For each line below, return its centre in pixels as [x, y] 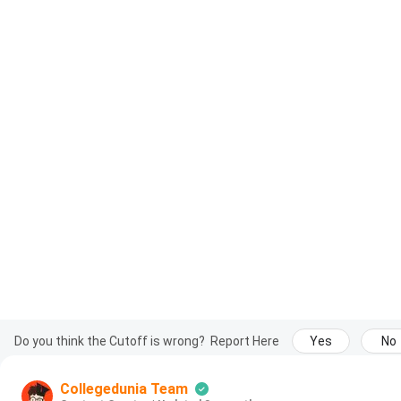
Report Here [245, 341]
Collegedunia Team [124, 388]
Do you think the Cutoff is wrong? [110, 341]
